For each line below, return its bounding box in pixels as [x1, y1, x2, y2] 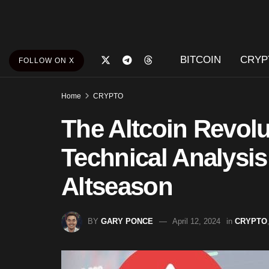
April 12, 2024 [172, 216, 220, 226]
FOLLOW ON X [19, 56, 74, 65]
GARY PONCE [101, 216, 153, 226]
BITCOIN [180, 54, 221, 65]
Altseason [61, 172, 172, 201]
